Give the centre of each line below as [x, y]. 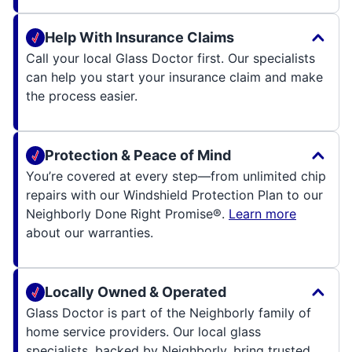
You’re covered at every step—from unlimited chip [176, 176]
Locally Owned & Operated [136, 292]
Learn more [262, 214]
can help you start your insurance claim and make [174, 77]
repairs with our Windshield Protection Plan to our [174, 195]
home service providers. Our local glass [143, 332]
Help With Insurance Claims [139, 38]
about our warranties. [90, 233]
